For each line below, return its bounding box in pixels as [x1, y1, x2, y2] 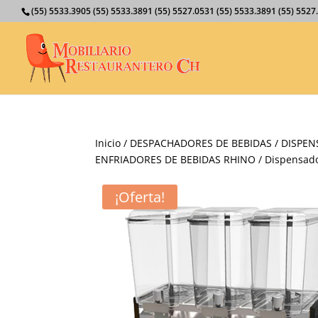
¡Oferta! [115, 187, 165, 207]
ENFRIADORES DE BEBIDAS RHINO [95, 153, 256, 166]
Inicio [95, 136, 121, 150]
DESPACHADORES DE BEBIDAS [130, 136, 273, 150]
